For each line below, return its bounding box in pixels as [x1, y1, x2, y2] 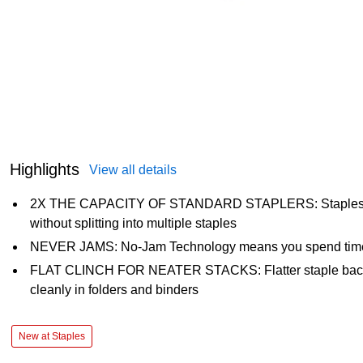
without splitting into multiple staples [30, 216, 237, 230]
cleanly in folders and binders [30, 282, 199, 297]
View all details [89, 162, 177, 177]
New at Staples [19, 330, 85, 342]
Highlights [10, 160, 79, 178]
